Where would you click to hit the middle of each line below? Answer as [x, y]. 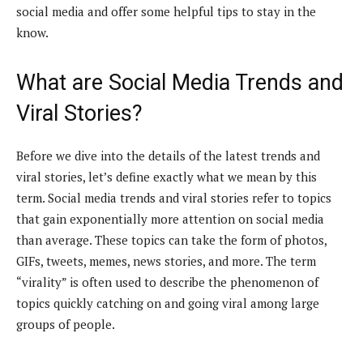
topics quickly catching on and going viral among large [168, 303]
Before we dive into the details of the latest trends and [168, 155]
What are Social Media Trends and [180, 82]
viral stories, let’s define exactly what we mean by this [167, 176]
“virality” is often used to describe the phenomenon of [167, 282]
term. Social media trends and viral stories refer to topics [174, 197]
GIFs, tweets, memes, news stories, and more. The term [166, 261]
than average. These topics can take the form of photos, [171, 239]
